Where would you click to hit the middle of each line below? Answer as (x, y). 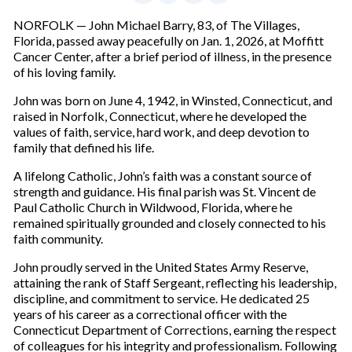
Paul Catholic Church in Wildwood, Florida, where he (152, 207)
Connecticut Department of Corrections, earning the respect (174, 329)
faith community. (58, 238)
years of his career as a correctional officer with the (150, 313)
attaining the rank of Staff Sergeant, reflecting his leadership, (174, 282)
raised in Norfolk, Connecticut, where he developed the (159, 115)
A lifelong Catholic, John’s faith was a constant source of (162, 175)
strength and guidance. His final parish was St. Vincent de (164, 191)
